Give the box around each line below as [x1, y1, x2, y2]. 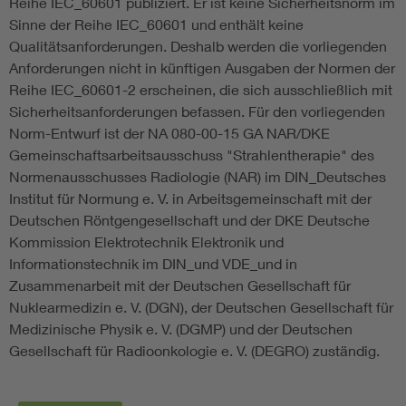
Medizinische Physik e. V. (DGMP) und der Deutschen [9, 319, 353, 337]
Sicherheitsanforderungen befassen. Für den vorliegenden [9, 101, 385, 120]
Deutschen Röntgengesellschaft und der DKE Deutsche [9, 210, 370, 228]
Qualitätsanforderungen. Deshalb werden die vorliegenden [9, 36, 387, 54]
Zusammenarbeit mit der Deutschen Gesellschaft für [9, 275, 351, 294]
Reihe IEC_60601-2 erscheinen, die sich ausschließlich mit [9, 80, 392, 98]
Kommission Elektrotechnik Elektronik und [9, 232, 284, 250]
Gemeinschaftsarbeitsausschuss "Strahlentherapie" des [9, 145, 374, 163]
